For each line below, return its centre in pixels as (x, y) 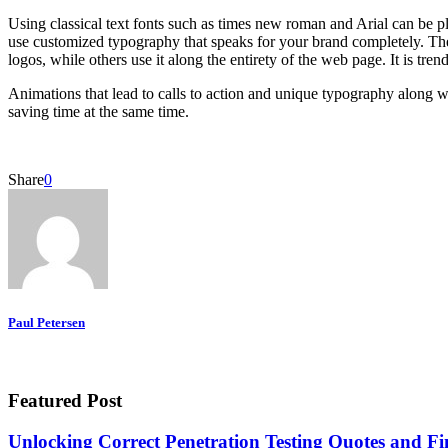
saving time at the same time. (98, 111)
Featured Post (65, 400)
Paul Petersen (46, 322)
